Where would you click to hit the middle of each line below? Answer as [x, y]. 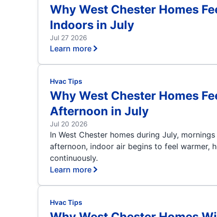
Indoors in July [92, 25]
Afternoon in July [99, 111]
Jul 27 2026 [68, 38]
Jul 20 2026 [69, 124]
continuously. [74, 158]
